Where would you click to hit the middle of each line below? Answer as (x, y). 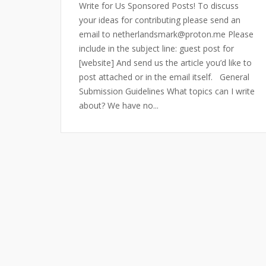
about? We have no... (119, 105)
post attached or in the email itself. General (164, 77)
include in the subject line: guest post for (156, 48)
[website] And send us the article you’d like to (165, 63)
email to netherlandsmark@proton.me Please (166, 34)
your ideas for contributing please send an (160, 20)
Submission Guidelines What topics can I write (167, 91)
